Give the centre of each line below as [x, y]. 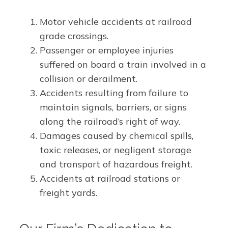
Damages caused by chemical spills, [116, 136]
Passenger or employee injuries [106, 50]
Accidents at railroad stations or [110, 178]
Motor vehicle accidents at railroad [116, 22]
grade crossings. [74, 36]
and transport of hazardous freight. [116, 164]
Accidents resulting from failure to [114, 93]
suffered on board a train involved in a [123, 64]
